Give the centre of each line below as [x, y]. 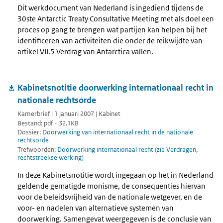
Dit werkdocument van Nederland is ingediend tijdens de [111, 8]
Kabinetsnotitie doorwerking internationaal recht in [115, 88]
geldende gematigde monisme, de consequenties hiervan [111, 186]
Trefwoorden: [37, 150]
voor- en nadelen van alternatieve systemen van [96, 208]
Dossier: [30, 132]
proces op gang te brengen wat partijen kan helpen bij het [112, 30]
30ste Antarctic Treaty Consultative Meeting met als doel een [116, 19]
